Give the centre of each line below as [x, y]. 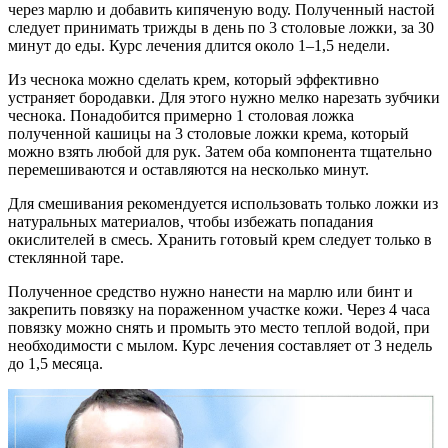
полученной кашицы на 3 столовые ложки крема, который [208, 134]
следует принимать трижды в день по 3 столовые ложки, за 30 [221, 28]
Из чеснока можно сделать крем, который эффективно [193, 80]
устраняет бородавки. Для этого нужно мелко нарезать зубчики [224, 98]
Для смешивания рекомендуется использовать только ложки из [223, 204]
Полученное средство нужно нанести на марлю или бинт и [210, 292]
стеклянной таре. [66, 258]
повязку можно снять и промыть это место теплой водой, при [219, 328]
